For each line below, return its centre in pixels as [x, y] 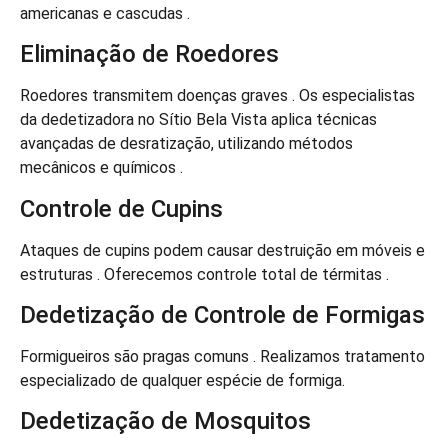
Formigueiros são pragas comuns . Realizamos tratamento [222, 356]
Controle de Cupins [121, 208]
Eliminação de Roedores [149, 54]
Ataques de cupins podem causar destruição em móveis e [222, 250]
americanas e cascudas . [105, 13]
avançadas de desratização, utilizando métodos [186, 144]
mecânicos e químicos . [101, 168]
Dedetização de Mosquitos [165, 421]
